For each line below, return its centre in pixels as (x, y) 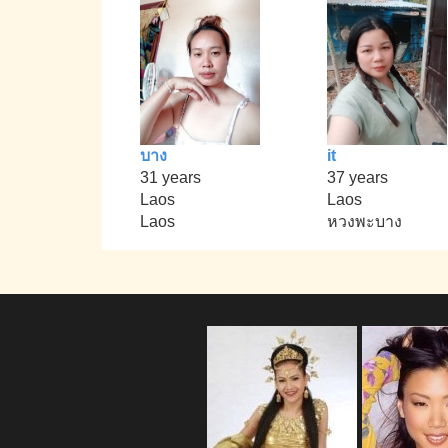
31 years (171, 178)
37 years (357, 178)
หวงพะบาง (364, 222)
